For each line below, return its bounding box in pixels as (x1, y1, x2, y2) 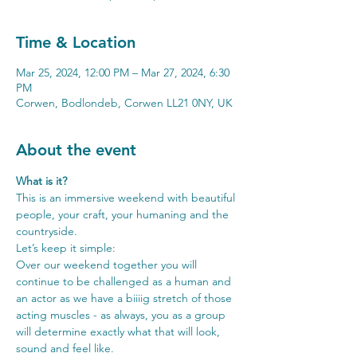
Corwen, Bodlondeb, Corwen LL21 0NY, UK (16, 95, 233, 110)
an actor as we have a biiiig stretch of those (16, 290, 235, 305)
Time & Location (16, 32, 135, 52)
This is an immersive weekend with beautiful (16, 190, 238, 205)
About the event (16, 139, 136, 159)
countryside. (16, 223, 77, 238)
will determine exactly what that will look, (16, 324, 223, 339)
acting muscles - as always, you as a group (16, 307, 229, 322)
